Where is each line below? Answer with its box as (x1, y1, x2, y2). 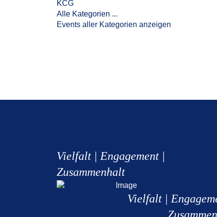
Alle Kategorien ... (57, 10, 118, 18)
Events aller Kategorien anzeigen (57, 20, 171, 29)
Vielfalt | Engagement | (57, 150, 165, 162)
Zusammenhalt (57, 166, 125, 178)
